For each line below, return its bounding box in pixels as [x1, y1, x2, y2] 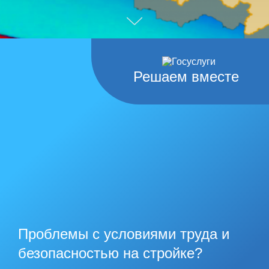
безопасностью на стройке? [18, 245, 202, 261]
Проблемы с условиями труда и [18, 226, 229, 242]
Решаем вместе [133, 68, 239, 85]
